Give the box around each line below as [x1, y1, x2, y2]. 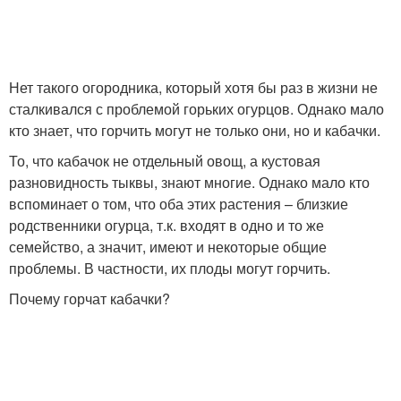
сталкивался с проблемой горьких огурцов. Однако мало [9, 98, 384, 119]
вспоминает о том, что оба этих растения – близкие [9, 193, 348, 214]
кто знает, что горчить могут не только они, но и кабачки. [9, 120, 380, 141]
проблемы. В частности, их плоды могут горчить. [9, 258, 330, 278]
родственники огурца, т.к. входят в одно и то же [9, 215, 324, 235]
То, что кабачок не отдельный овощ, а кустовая [9, 150, 320, 171]
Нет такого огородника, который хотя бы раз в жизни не [9, 77, 378, 98]
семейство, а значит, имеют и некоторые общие [9, 236, 327, 257]
